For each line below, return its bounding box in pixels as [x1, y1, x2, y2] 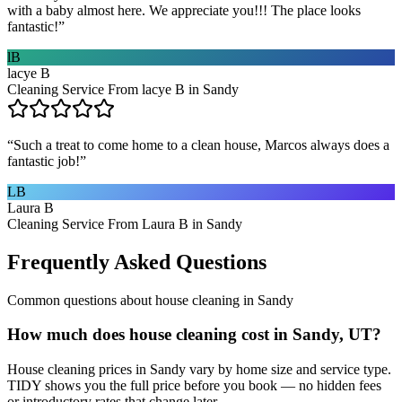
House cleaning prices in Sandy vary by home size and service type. [7, 362, 391, 378]
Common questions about [7, 292, 155, 308]
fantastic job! [7, 153, 80, 169]
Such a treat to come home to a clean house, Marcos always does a [13, 136, 389, 153]
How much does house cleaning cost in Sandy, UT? [7, 325, 381, 345]
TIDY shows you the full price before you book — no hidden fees [7, 378, 381, 394]
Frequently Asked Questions [7, 249, 267, 274]
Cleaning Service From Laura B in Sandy [7, 215, 242, 232]
